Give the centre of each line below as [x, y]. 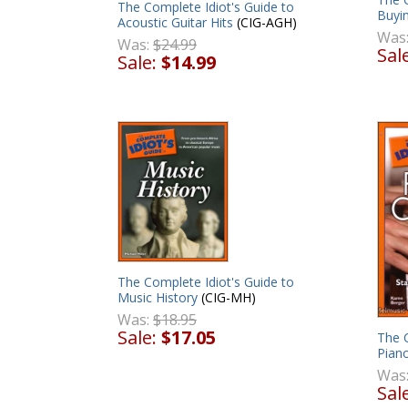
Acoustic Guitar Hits [175, 22]
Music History [158, 298]
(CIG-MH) [227, 298]
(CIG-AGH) [265, 22]
